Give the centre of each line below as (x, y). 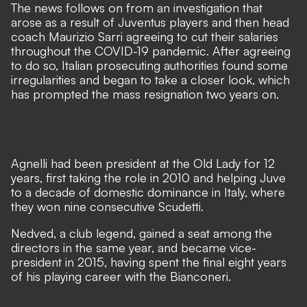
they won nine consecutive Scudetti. (107, 206)
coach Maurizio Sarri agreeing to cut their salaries (145, 36)
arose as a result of (64, 22)
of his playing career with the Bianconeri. (121, 276)
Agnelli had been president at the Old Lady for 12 (143, 163)
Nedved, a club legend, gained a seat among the (142, 233)
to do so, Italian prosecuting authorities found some (149, 65)
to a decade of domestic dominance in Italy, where (148, 192)
